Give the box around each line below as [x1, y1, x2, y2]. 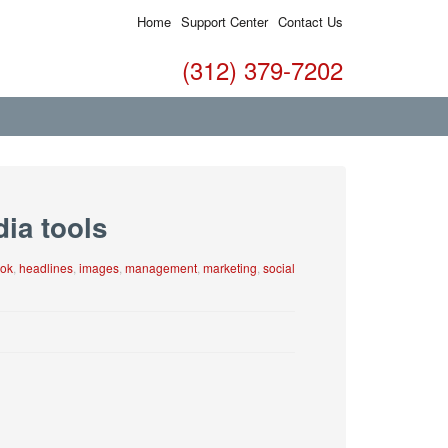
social [262, 259, 295, 276]
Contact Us [278, 12, 343, 31]
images [78, 259, 119, 276]
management [124, 259, 197, 276]
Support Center [181, 12, 268, 31]
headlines [18, 259, 73, 276]
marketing [202, 259, 257, 276]
